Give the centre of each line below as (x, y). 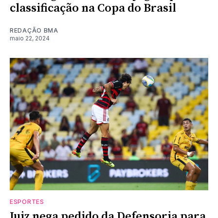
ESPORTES (27, 201)
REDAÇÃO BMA (34, 30)
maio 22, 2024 (30, 38)
